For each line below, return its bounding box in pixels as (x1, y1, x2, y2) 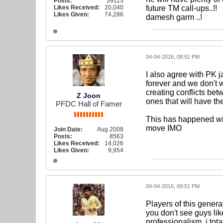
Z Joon (77, 92, 101, 100)
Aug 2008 (97, 126, 123, 133)
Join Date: (54, 126, 83, 133)
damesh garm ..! (146, 13, 202, 21)
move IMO (146, 124, 182, 132)
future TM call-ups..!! (146, 4, 217, 12)
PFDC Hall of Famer (55, 100, 122, 108)
